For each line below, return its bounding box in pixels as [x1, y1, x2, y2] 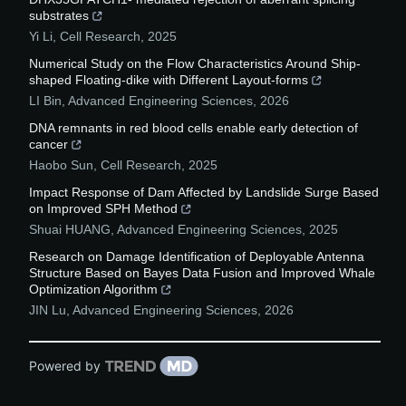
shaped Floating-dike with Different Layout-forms [29, 72, 308, 87]
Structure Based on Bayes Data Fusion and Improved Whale [29, 266, 375, 280]
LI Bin [29, 93, 62, 108]
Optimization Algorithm [29, 282, 158, 296]
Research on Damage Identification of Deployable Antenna [29, 249, 364, 264]
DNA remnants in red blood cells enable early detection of [29, 121, 358, 135]
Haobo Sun [29, 158, 93, 172]
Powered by [29, 358, 101, 373]
